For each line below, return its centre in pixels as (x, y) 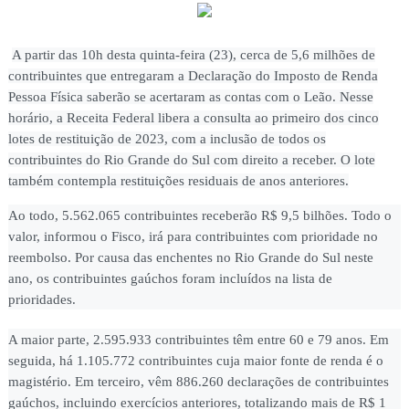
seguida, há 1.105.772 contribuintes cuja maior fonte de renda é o (195, 360)
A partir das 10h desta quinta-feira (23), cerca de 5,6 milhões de (193, 55)
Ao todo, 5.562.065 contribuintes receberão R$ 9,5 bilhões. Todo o (199, 216)
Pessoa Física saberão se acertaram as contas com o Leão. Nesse (190, 97)
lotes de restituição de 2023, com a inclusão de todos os (167, 139)
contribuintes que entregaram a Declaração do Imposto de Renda (193, 76)
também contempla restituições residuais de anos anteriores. (178, 181)
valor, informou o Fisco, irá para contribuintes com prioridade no (193, 237)
